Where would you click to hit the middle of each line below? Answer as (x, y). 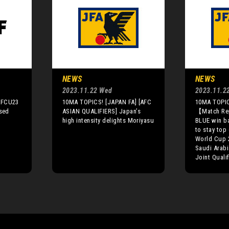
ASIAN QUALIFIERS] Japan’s (102, 111)
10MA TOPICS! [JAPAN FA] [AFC (107, 102)
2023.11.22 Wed (87, 90)
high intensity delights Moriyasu (108, 120)
